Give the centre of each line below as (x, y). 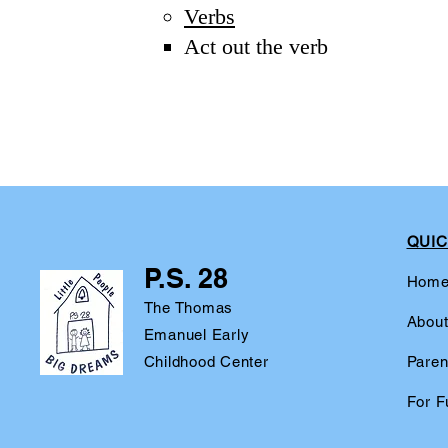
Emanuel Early (196, 334)
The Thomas (188, 307)
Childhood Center (206, 361)
